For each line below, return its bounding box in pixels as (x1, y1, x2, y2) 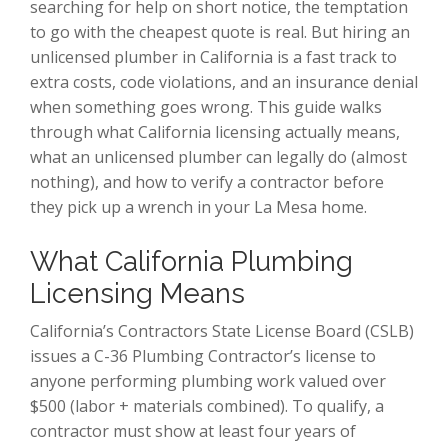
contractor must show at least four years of (30, 419, 356, 442)
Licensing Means (30, 276, 245, 309)
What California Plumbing (30, 244, 353, 277)
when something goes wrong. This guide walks (30, 95, 382, 118)
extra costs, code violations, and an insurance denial (30, 70, 418, 93)
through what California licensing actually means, (30, 120, 400, 143)
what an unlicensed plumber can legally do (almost (30, 145, 407, 168)
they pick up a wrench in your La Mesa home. (30, 195, 367, 218)
